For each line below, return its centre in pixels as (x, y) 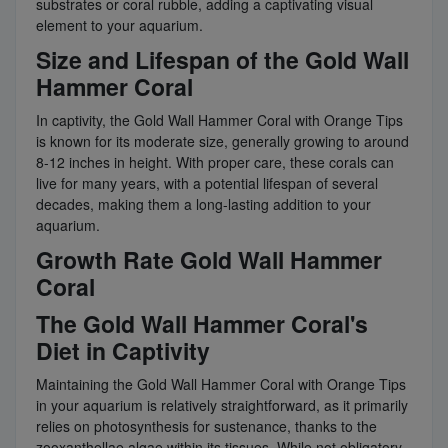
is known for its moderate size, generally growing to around (222, 141)
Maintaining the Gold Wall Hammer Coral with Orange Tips (221, 384)
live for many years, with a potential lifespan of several (207, 183)
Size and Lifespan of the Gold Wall (222, 60)
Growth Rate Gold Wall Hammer (209, 260)
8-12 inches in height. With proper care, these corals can (215, 162)
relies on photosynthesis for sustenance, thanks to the (206, 426)
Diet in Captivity (123, 351)
